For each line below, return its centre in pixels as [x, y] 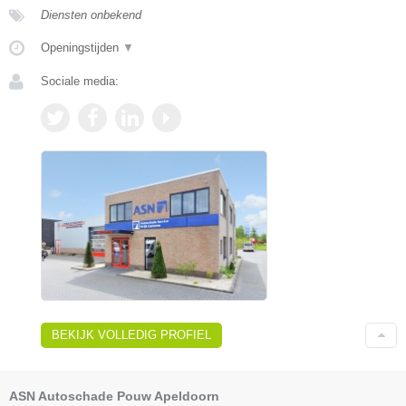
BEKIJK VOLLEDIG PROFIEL [131, 335]
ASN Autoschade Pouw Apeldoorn [114, 396]
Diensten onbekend [91, 14]
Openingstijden [82, 47]
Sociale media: [80, 81]
